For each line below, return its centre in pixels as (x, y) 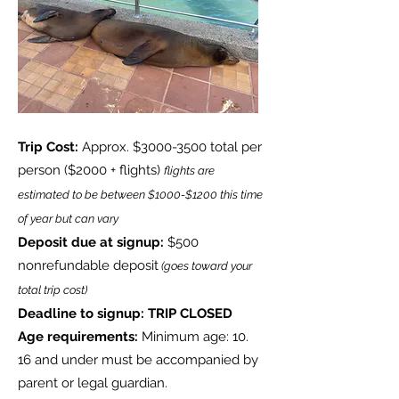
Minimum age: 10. (193, 337)
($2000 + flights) (114, 170)
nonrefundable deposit (88, 265)
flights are (189, 171)
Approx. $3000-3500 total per (172, 147)
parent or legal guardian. (93, 383)
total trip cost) (53, 290)
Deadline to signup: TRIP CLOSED (127, 313)
